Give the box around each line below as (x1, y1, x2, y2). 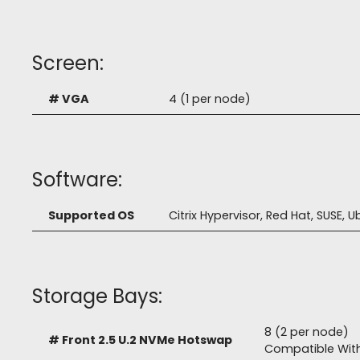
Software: (32, 166, 122, 194)
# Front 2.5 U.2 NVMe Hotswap (48, 332, 232, 349)
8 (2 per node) (264, 324, 349, 341)
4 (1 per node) (169, 91, 251, 108)
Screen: (32, 50, 104, 77)
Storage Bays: (32, 283, 162, 310)
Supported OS (48, 207, 134, 224)
